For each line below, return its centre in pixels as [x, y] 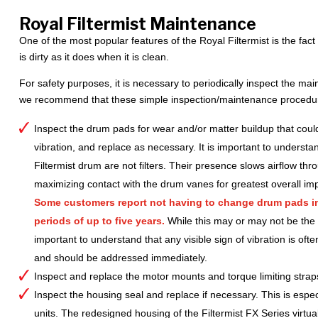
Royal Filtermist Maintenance [137, 24]
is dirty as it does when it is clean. [94, 57]
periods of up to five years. [99, 221]
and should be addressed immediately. [120, 258]
